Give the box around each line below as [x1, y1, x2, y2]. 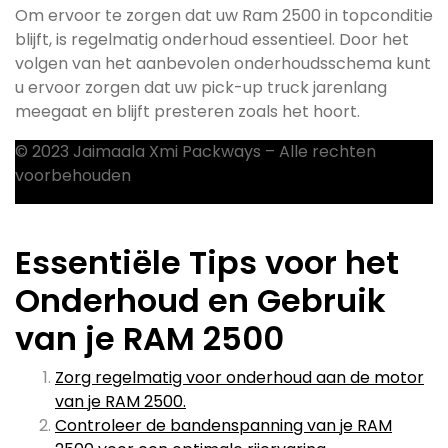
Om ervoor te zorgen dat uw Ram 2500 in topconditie [15, 4, 433, 27]
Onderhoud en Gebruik [15, 278, 386, 323]
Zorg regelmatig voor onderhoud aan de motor [55, 366, 424, 389]
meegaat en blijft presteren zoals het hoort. [15, 100, 360, 123]
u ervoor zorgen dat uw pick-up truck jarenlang [15, 76, 387, 99]
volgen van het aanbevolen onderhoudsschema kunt [15, 52, 431, 75]
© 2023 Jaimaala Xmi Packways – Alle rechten [15, 140, 376, 163]
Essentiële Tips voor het [15, 240, 399, 285]
